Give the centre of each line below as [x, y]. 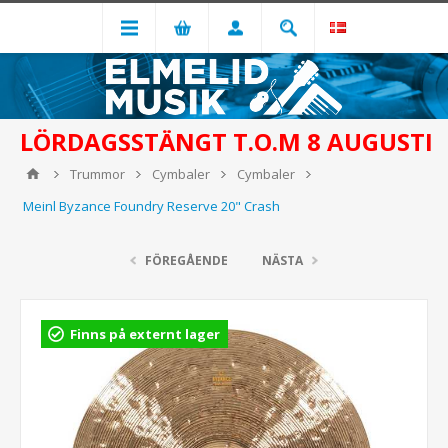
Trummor [97, 174]
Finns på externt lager [145, 334]
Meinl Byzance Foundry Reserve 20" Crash [151, 206]
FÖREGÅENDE [186, 260]
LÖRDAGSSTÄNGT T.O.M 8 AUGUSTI [229, 141]
